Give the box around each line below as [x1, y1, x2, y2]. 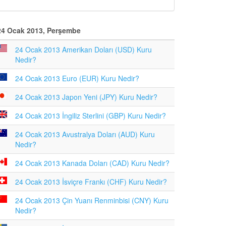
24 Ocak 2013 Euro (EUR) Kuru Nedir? [15, 73, 139, 83]
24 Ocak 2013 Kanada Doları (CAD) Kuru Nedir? [15, 158, 169, 168]
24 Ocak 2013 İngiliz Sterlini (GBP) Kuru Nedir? [15, 110, 166, 121]
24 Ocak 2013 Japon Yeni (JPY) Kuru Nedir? [15, 92, 157, 102]
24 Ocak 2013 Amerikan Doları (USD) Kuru [15, 44, 152, 54]
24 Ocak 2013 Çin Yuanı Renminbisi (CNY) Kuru [15, 195, 168, 205]
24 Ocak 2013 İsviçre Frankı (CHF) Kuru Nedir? [15, 177, 167, 187]
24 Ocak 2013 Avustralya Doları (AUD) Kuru [15, 129, 155, 139]
